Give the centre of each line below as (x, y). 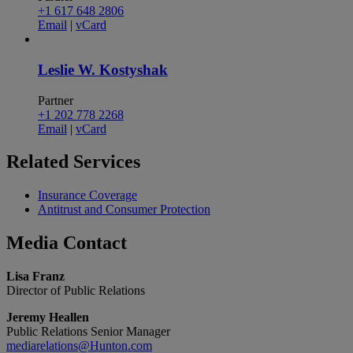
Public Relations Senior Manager (88, 332)
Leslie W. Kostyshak (103, 69)
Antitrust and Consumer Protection (124, 210)
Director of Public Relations (76, 291)
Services (107, 162)
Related (40, 162)
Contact (95, 243)
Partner (56, 100)
